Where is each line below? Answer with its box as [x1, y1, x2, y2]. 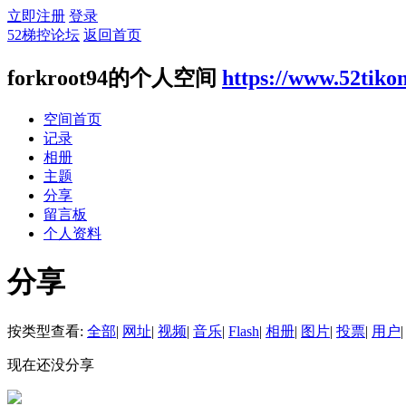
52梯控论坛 [7, 27, 80, 43]
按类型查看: [7, 323, 87, 339]
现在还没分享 [7, 356, 94, 372]
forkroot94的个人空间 [7, 65, 217, 90]
